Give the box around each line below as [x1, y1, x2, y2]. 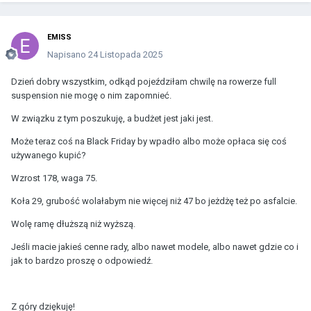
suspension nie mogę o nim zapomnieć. [11, 90, 171, 101]
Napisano [47, 49, 88, 60]
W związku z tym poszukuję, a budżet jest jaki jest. [11, 113, 213, 124]
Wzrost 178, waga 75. [11, 173, 97, 184]
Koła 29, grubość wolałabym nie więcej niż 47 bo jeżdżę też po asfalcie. [11, 196, 297, 207]
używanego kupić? [11, 150, 86, 161]
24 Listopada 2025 [88, 49, 162, 60]
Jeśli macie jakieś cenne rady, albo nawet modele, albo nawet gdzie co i [11, 242, 299, 253]
